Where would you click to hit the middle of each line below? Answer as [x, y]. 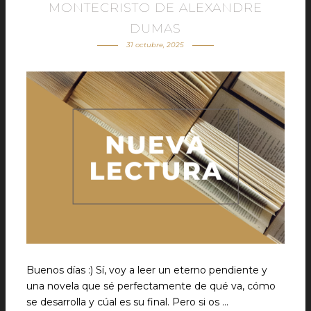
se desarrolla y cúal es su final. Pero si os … [127, 302]
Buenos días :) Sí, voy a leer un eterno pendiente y [147, 270]
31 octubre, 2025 [155, 45]
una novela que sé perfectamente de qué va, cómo [151, 286]
